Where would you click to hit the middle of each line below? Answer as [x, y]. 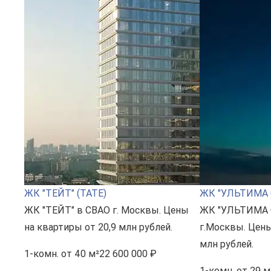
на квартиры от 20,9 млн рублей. [98, 227]
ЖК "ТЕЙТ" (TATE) [65, 193]
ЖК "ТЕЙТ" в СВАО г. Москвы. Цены [106, 210]
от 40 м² [79, 253]
